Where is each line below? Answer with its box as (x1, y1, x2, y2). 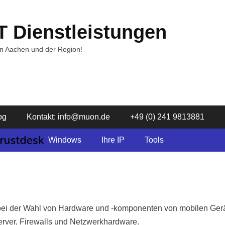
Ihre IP (101, 136, 125, 144)
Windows (48, 136, 81, 144)
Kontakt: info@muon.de (27, 113, 110, 121)
